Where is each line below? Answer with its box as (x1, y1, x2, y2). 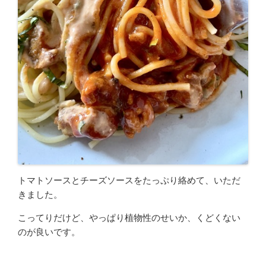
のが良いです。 (18, 226, 80, 238)
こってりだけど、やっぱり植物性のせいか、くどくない (18, 211, 240, 224)
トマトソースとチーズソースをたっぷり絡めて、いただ (18, 174, 240, 186)
